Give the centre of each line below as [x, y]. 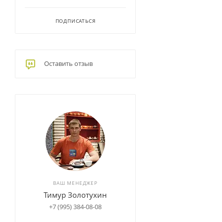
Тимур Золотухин [75, 195]
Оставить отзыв [68, 63]
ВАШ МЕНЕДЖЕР [75, 183]
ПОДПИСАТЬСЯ [75, 21]
